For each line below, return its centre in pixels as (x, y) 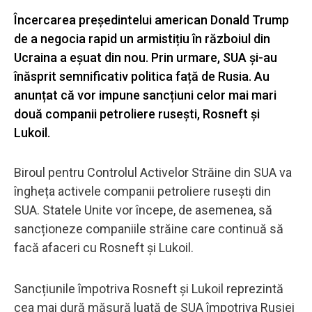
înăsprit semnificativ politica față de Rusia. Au (142, 76)
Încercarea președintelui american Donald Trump (151, 19)
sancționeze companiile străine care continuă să (149, 228)
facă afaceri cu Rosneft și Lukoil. (104, 247)
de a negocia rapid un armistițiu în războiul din (142, 38)
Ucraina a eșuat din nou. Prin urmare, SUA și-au (146, 57)
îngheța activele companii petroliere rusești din (142, 191)
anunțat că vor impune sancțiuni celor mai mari (145, 95)
